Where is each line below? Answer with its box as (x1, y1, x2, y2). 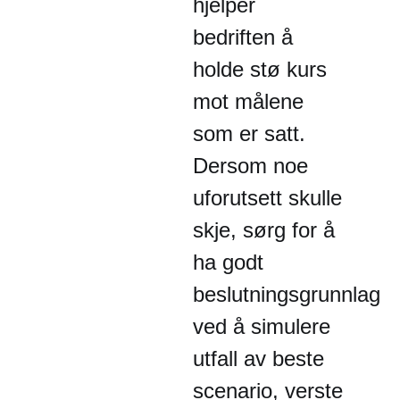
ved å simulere (193, 314, 330, 338)
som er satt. (193, 121, 305, 146)
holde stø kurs (193, 57, 327, 81)
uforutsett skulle (193, 186, 342, 210)
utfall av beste (193, 346, 324, 371)
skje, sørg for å (193, 218, 335, 242)
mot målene (193, 89, 304, 113)
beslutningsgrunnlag (193, 282, 380, 306)
